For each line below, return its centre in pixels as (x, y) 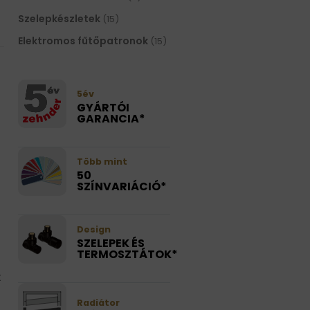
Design (94, 230)
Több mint (102, 162)
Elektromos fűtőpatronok (83, 41)
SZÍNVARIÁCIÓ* (122, 187)
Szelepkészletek (59, 19)
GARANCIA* (111, 119)
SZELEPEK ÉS (111, 244)
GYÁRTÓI (103, 108)
